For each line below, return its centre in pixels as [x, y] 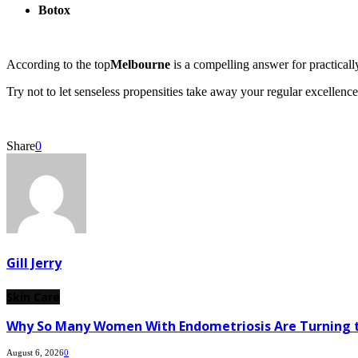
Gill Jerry [34, 263]
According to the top [58, 64]
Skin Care [33, 297]
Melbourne [140, 64]
